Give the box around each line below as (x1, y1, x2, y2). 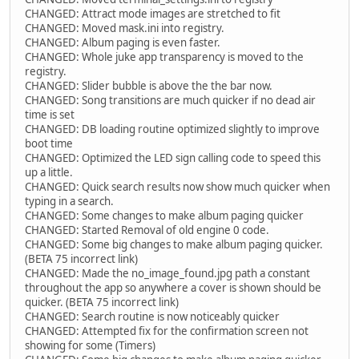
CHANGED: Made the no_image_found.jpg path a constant (25, 266, 310, 281)
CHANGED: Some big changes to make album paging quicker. (25, 237, 323, 252)
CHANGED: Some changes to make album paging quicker (25, 208, 304, 224)
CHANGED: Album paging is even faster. (25, 35, 220, 50)
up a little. (25, 165, 73, 180)
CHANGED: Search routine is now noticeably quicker (25, 309, 280, 325)
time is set (25, 107, 75, 123)
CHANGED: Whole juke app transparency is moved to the (25, 50, 304, 65)
